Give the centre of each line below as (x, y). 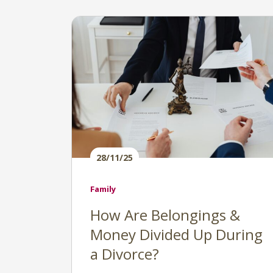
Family (103, 189)
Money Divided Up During (176, 234)
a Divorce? (125, 254)
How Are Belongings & (165, 215)
